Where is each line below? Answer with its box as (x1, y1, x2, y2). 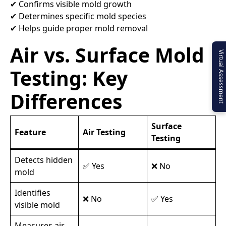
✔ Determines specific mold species (10, 11, 146, 22)
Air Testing (83, 127, 126, 138)
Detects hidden (15, 154, 73, 166)
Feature (15, 127, 46, 138)
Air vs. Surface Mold (10, 41, 204, 69)
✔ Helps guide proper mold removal (10, 23, 148, 34)
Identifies (15, 187, 50, 199)
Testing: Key (10, 65, 128, 92)
